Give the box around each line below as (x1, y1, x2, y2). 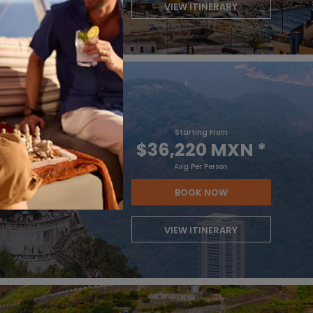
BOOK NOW (174, 186, 228, 199)
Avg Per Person (174, 161, 228, 172)
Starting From (174, 127, 228, 138)
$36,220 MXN (136, 138, 254, 162)
